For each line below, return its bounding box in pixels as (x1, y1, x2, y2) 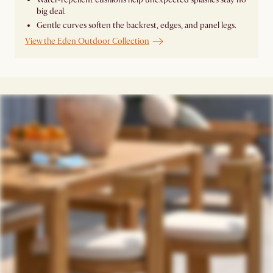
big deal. (37, 6, 66, 17)
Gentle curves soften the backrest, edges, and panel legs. (37, 20, 236, 31)
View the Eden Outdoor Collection (25, 36, 149, 47)
